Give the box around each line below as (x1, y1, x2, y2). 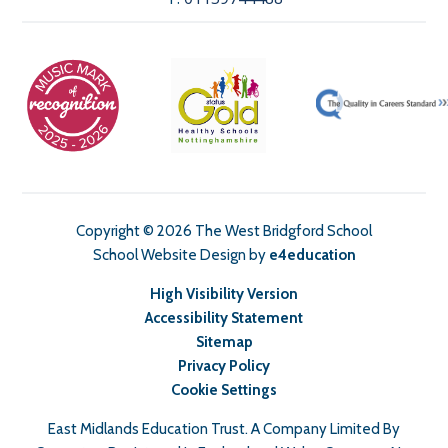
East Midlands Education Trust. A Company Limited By (48, 420, 400, 439)
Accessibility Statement (145, 309, 303, 328)
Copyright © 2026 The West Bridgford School (76, 222, 372, 241)
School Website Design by (92, 246, 269, 265)
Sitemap (195, 333, 253, 352)
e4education (268, 246, 356, 265)
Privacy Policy (178, 357, 270, 376)
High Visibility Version (150, 285, 298, 304)
